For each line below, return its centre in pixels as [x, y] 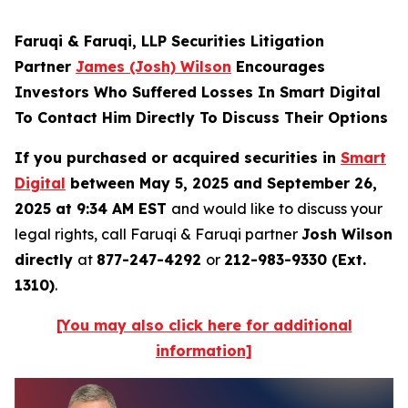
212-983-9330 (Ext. [295, 260]
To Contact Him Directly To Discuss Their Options [201, 117]
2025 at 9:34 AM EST [93, 209]
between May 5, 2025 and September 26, [221, 183]
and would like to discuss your [277, 209]
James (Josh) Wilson [153, 66]
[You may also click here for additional [204, 325]
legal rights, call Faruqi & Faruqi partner [158, 234]
